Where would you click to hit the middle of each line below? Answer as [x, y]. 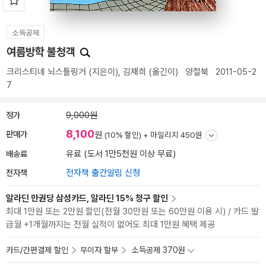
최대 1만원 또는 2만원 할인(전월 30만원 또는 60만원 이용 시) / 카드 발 [132, 211]
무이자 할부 [99, 250]
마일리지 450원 [176, 135]
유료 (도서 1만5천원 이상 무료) [121, 154]
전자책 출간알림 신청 [103, 173]
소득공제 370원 [159, 250]
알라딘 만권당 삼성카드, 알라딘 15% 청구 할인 [87, 198]
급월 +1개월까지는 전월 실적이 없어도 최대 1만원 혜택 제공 [110, 224]
